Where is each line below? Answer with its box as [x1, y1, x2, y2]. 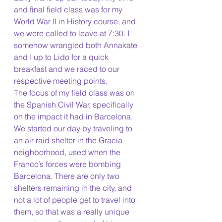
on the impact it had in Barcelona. [14, 111, 135, 122]
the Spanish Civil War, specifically [14, 100, 135, 110]
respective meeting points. [14, 76, 110, 86]
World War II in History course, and [14, 16, 138, 27]
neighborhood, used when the [14, 147, 122, 158]
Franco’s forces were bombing [14, 159, 123, 169]
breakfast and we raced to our [14, 64, 121, 74]
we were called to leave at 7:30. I [14, 28, 131, 39]
